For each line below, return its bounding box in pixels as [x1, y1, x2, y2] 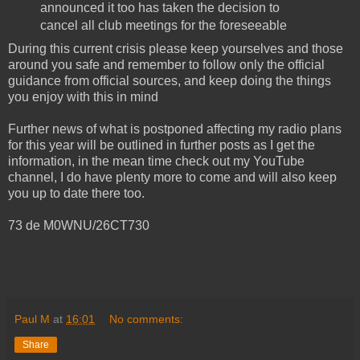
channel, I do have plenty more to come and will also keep [8, 170, 337, 184]
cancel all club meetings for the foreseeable [39, 18, 287, 32]
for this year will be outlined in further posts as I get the [8, 137, 315, 152]
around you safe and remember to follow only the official [8, 57, 325, 72]
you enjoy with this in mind [8, 89, 158, 104]
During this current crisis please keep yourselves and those [8, 41, 343, 55]
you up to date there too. [8, 186, 145, 200]
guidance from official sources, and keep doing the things [8, 73, 331, 88]
